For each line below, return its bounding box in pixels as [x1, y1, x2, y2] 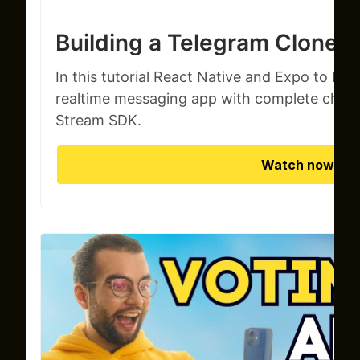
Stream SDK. [55, 111, 141, 129]
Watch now [260, 156, 334, 173]
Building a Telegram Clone [55, 28, 338, 56]
